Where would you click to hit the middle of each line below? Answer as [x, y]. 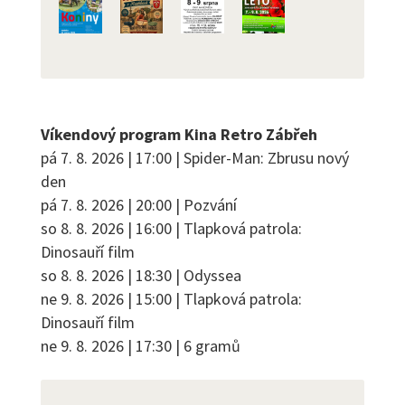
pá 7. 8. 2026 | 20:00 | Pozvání [139, 205]
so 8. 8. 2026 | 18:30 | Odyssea [141, 276]
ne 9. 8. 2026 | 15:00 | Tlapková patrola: [171, 299]
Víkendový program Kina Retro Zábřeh [179, 135]
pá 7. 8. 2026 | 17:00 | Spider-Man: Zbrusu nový [195, 158]
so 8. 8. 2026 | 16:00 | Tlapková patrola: [171, 229]
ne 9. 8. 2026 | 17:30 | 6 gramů [141, 346]
